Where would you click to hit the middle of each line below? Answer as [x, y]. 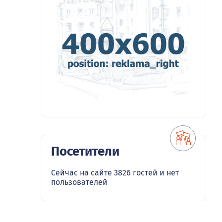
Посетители [85, 152]
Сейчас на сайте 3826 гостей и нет [115, 173]
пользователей [79, 182]
